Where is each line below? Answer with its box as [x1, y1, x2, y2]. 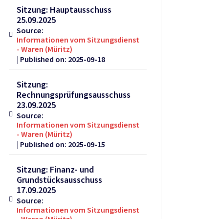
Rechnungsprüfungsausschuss [17, 89, 131, 101]
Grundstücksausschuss [17, 174, 103, 186]
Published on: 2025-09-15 [20, 139, 106, 150]
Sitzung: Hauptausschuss [17, 4, 112, 16]
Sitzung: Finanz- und [17, 164, 94, 175]
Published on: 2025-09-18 [20, 54, 106, 65]
